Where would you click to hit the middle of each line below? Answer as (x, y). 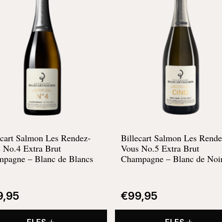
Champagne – (147, 158)
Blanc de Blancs (64, 158)
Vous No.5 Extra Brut (160, 148)
